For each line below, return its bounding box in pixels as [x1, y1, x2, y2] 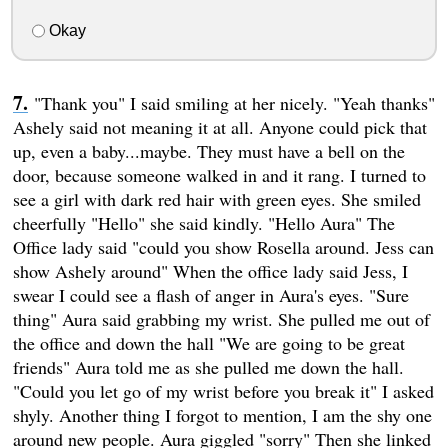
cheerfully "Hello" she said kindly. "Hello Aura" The [12, 210, 395, 235]
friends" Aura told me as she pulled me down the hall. [12, 354, 404, 379]
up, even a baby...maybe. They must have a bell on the [12, 138, 405, 163]
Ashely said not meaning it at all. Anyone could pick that [12, 114, 427, 139]
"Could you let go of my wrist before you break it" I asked [12, 378, 434, 403]
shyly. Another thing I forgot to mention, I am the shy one [12, 402, 432, 427]
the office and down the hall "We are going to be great [12, 330, 405, 355]
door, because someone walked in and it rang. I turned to [12, 162, 426, 187]
